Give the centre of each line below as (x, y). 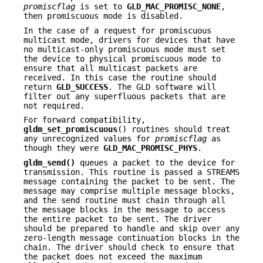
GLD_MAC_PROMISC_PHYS (150, 148)
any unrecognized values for (89, 139)
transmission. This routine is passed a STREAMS (131, 172)
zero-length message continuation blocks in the (131, 237)
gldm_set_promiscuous (70, 129)
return (40, 87)
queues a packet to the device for (155, 162)
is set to (101, 7)
